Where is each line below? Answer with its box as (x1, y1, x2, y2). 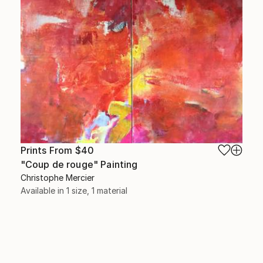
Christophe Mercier (20, 172, 95, 183)
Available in (20, 185, 66, 195)
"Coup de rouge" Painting (20, 158, 138, 170)
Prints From (20, 144, 75, 156)
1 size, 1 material (66, 185, 127, 195)
